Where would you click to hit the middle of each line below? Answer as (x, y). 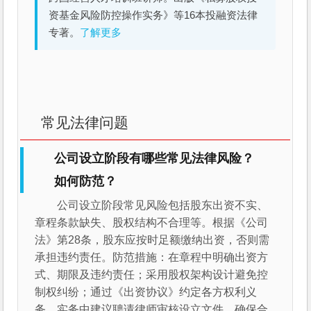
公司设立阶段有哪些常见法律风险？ (154, 159)
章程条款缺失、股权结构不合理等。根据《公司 (152, 223)
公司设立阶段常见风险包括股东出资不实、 (163, 205)
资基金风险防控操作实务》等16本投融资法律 (153, 16)
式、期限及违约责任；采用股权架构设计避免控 (152, 275)
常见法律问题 (85, 123)
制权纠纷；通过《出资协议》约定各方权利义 (146, 292)
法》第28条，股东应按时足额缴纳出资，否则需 (152, 240)
